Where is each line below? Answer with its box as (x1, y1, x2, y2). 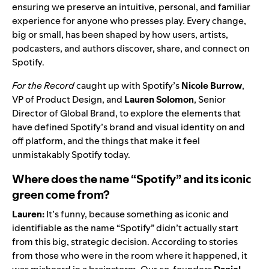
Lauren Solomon (124, 92, 194, 106)
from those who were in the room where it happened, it (12, 249, 247, 262)
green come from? (12, 186, 112, 202)
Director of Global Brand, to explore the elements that (12, 106, 241, 119)
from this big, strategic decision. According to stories (12, 235, 238, 248)
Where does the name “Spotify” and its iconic (12, 171, 251, 187)
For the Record (12, 79, 74, 92)
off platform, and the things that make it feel (12, 134, 200, 147)
